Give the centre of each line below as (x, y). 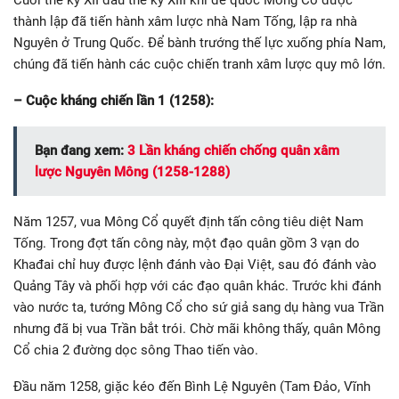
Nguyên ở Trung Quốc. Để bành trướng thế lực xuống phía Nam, (199, 43)
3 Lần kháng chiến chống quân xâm (233, 151)
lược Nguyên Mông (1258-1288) (132, 172)
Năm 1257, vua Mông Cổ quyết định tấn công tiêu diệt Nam (188, 222)
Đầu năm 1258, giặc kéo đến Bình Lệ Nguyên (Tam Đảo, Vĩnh (192, 387)
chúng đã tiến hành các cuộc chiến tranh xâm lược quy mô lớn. (199, 65)
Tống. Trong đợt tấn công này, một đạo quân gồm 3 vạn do (187, 244)
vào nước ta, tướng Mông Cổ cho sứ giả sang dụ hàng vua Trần (199, 308)
